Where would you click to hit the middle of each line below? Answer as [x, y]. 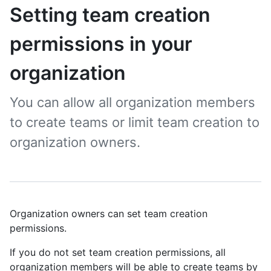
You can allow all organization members [132, 102]
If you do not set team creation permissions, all [118, 252]
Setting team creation [110, 15]
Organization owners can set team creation [109, 214]
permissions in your [101, 44]
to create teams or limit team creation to [135, 122]
